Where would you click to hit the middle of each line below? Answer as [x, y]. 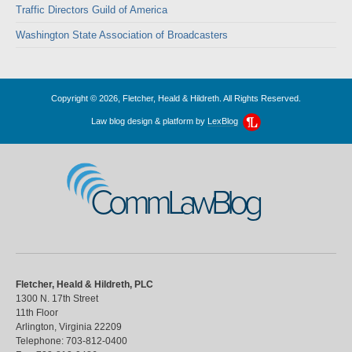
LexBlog [223, 121]
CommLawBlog [175, 203]
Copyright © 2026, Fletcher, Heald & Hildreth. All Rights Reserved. [176, 98]
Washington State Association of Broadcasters [122, 35]
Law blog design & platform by [149, 121]
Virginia [75, 326]
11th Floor [37, 312]
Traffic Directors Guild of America [92, 10]
